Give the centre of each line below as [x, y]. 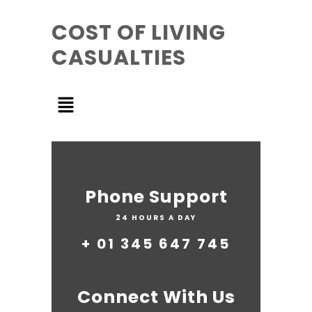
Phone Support [156, 197]
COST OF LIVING [139, 33]
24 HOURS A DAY [156, 218]
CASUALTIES [119, 58]
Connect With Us [156, 297]
